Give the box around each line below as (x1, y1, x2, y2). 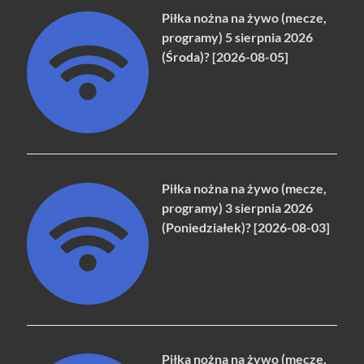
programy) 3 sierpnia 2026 (162, 199, 314, 215)
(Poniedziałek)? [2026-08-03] (162, 219, 331, 235)
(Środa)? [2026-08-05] (162, 48, 289, 64)
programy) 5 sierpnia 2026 (162, 28, 314, 45)
